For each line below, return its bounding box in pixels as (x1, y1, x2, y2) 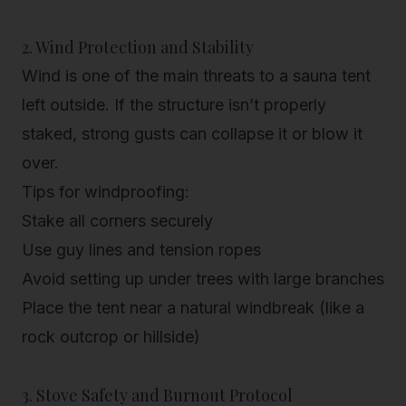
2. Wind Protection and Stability (22, 36, 254, 58)
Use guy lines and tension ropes (22, 240, 261, 259)
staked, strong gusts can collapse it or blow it (22, 124, 362, 143)
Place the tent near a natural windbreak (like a (22, 298, 364, 317)
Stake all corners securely (22, 211, 213, 230)
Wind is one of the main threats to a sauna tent (22, 66, 371, 85)
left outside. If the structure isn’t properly (22, 95, 326, 114)
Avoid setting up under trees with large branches (22, 269, 384, 288)
